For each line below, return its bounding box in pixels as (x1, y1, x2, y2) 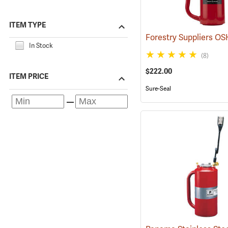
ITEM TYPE (9, 20, 46, 30)
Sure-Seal (145, 84, 171, 93)
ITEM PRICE (9, 72, 48, 81)
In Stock (29, 41, 53, 50)
